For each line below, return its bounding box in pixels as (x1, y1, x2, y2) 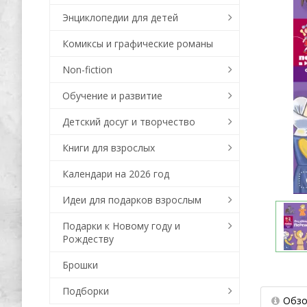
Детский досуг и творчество (62, 115, 195, 128)
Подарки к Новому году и (62, 219, 180, 232)
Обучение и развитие (62, 89, 162, 102)
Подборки (62, 284, 109, 297)
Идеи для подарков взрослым (62, 193, 201, 206)
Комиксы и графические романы (62, 37, 213, 50)
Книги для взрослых (62, 141, 155, 154)
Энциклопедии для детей (62, 11, 178, 24)
